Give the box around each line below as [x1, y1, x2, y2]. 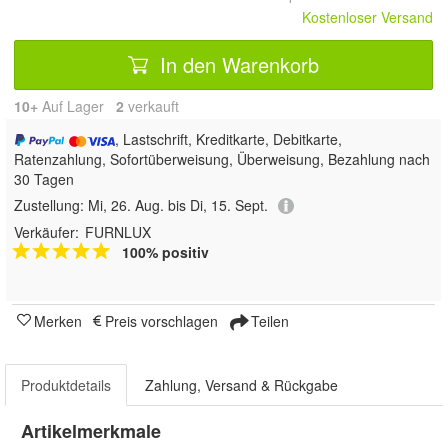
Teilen [247, 311, 289, 332]
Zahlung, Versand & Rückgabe [145, 375, 338, 396]
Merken [34, 311, 82, 332]
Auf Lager [38, 96, 116, 116]
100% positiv [122, 242, 209, 263]
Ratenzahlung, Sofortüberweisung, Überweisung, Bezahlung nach [14, 149, 430, 169]
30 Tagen [14, 169, 74, 189]
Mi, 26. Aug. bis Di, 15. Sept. [88, 195, 268, 215]
